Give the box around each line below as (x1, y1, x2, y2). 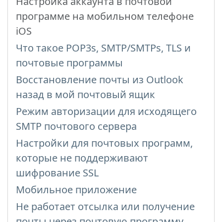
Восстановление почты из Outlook (16, 73, 183, 87)
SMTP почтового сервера (16, 119, 137, 133)
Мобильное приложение (16, 183, 137, 197)
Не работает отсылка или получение (16, 200, 195, 214)
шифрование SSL (16, 166, 99, 180)
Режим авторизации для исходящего (16, 105, 197, 118)
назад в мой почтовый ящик (16, 88, 155, 102)
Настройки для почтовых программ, (16, 136, 193, 150)
